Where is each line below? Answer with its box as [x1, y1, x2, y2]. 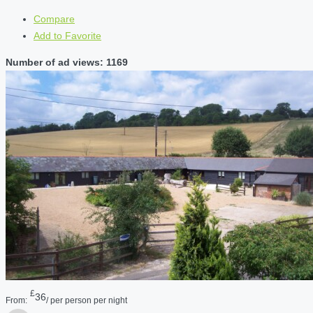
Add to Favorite [34, 30, 101, 42]
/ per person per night [46, 295, 127, 305]
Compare [34, 13, 75, 25]
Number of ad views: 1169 [6, 57, 128, 68]
